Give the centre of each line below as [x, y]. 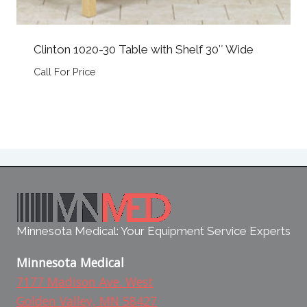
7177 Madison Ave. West [85, 281]
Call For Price [64, 71]
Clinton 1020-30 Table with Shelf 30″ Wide [143, 49]
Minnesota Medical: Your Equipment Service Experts [153, 231]
